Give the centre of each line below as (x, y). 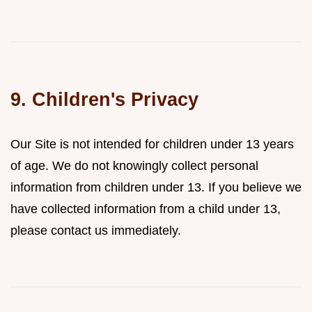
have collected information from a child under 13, (146, 209)
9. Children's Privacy (104, 99)
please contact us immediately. (96, 231)
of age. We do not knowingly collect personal (134, 166)
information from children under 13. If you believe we (156, 187)
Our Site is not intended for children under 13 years (152, 144)
